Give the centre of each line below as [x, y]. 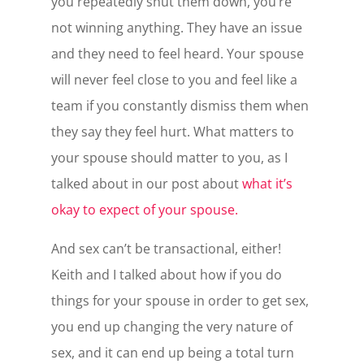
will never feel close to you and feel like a [174, 80]
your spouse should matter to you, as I [169, 158]
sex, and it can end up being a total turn [172, 353]
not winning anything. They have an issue [176, 28]
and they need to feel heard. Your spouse [177, 54]
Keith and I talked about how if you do [166, 275]
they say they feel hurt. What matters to [172, 132]
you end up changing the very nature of [171, 327]
